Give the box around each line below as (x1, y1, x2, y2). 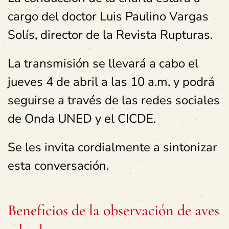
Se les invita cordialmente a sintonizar (8, 139, 217, 155)
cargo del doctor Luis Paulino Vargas (8, 8, 209, 25)
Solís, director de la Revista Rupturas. (8, 27, 213, 43)
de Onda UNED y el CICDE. (8, 110, 156, 127)
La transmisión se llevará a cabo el (8, 55, 198, 72)
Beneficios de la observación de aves (8, 201, 219, 220)
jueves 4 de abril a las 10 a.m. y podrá (8, 74, 215, 90)
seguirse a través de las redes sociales (8, 92, 220, 108)
